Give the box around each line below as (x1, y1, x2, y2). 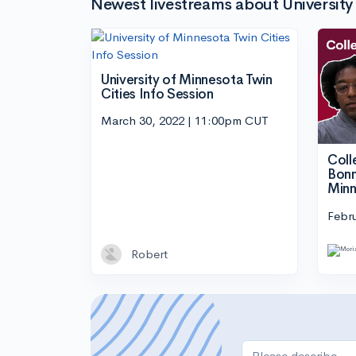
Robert (131, 246, 168, 261)
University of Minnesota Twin (101, 71, 273, 88)
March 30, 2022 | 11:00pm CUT (101, 113, 269, 129)
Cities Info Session (101, 85, 214, 103)
